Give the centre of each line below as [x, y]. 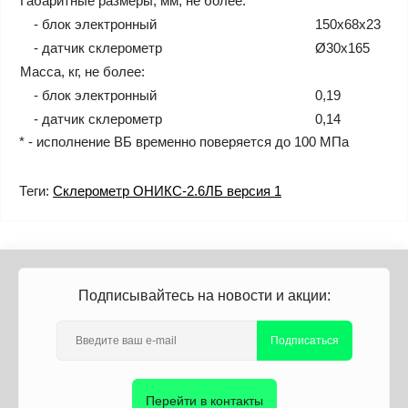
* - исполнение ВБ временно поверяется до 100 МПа [184, 142]
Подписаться [304, 341]
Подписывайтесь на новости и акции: [204, 296]
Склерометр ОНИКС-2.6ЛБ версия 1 [167, 191]
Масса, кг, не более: [82, 71]
